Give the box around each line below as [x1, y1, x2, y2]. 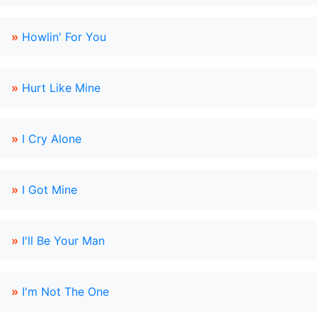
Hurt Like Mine [22, 81, 100, 95]
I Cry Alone [22, 132, 81, 146]
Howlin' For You [22, 30, 106, 44]
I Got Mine [22, 183, 77, 197]
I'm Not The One [22, 284, 109, 299]
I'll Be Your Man [22, 234, 105, 248]
